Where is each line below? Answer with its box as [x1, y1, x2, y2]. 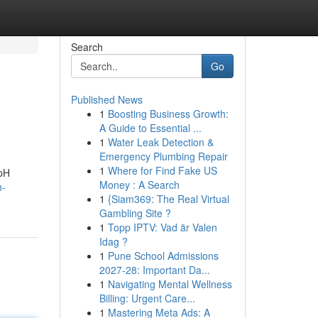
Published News [70, 92, 143, 106]
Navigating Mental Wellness [107, 277, 232, 291]
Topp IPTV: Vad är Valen [107, 220, 217, 234]
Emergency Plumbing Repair [99, 149, 228, 163]
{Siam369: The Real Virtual [107, 192, 229, 206]
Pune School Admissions [107, 248, 219, 263]
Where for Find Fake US [107, 163, 217, 177]
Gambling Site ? [99, 206, 171, 220]
